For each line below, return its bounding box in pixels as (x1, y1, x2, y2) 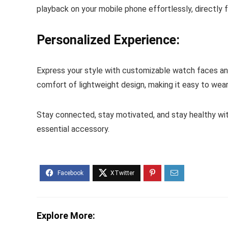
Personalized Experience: (37, 32, 180, 47)
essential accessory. (37, 124, 109, 134)
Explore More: (37, 210, 95, 221)
